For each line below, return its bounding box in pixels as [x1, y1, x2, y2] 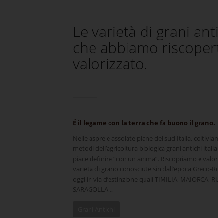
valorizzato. [73, 54, 147, 73]
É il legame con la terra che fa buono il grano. [73, 118, 215, 127]
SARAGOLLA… [73, 185, 113, 194]
